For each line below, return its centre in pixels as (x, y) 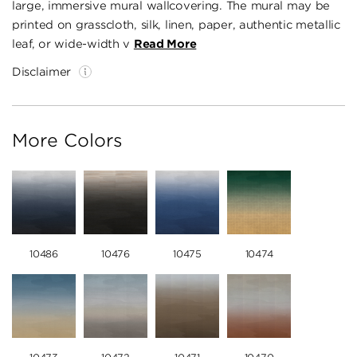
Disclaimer (42, 72)
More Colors (67, 141)
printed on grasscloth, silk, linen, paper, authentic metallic (176, 25)
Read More (165, 44)
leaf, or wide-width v (73, 44)
